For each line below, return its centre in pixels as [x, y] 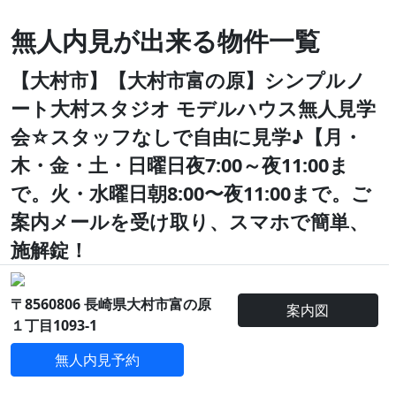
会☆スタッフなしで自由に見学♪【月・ [187, 137]
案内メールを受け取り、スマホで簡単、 [190, 221]
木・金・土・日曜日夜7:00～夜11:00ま [180, 165]
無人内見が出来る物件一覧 [165, 40]
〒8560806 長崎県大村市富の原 [111, 304]
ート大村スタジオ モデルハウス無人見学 [193, 108]
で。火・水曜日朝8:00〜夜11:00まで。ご [191, 193]
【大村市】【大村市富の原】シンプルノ [188, 80]
